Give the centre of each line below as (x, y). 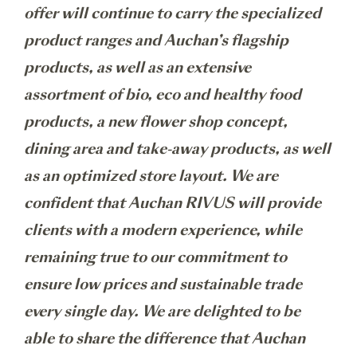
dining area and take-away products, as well (177, 149)
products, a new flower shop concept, (156, 122)
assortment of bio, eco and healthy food (163, 94)
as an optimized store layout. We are (151, 176)
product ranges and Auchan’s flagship (156, 40)
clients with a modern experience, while (163, 230)
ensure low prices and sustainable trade (163, 284)
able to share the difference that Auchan (165, 338)
